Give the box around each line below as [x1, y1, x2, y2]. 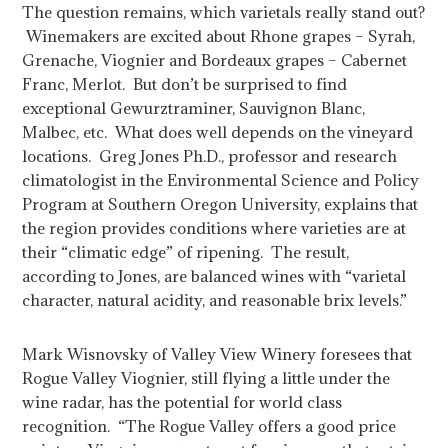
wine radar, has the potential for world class [22, 392, 343, 413]
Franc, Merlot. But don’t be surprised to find [22, 74, 348, 95]
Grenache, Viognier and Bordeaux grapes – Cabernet [22, 50, 408, 71]
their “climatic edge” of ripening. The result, [22, 242, 350, 263]
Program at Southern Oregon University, [22, 194, 321, 215]
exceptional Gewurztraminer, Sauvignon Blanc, [22, 98, 366, 119]
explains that [320, 194, 419, 215]
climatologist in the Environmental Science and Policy [22, 170, 420, 191]
